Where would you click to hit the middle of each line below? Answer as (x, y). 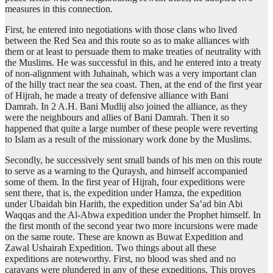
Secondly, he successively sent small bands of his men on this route (133, 160)
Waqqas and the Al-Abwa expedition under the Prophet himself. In (133, 215)
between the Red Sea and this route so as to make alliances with (127, 41)
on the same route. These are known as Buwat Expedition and (124, 237)
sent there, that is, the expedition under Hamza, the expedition (123, 193)
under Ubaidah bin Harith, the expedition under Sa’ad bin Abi (124, 204)
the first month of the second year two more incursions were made (131, 226)
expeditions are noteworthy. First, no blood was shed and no (120, 259)
